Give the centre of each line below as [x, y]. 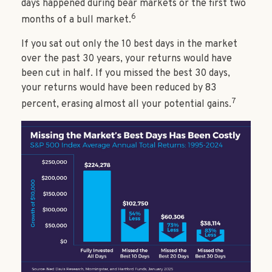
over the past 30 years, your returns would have [127, 59]
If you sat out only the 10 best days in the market [129, 44]
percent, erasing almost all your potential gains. [126, 105]
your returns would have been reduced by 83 [119, 88]
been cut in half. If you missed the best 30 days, [126, 73]
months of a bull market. [76, 20]
